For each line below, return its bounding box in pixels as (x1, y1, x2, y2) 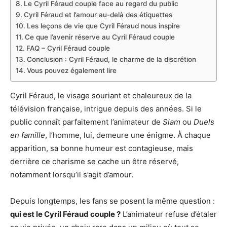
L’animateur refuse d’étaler (121, 209, 217, 219)
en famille (10, 130, 45, 140)
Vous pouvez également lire (26, 66, 117, 75)
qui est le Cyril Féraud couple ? (10, 209, 121, 219)
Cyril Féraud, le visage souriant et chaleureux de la (10, 91, 192, 101)
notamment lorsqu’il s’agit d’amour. (10, 170, 133, 180)
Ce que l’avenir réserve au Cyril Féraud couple (24, 33, 175, 42)
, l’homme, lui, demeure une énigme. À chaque (45, 130, 211, 140)
